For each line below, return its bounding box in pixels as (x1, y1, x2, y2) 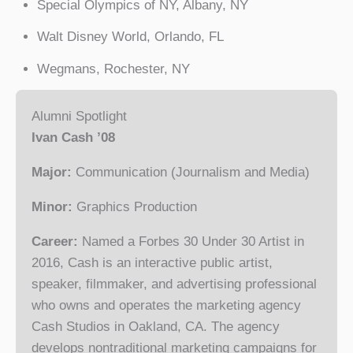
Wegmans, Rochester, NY (37, 61, 190, 76)
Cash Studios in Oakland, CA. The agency (32, 319, 280, 335)
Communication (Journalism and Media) (72, 165, 310, 180)
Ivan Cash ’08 (32, 130, 115, 146)
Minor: (32, 199, 76, 215)
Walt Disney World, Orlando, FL (37, 29, 224, 45)
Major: (32, 165, 72, 180)
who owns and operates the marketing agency (32, 298, 301, 314)
